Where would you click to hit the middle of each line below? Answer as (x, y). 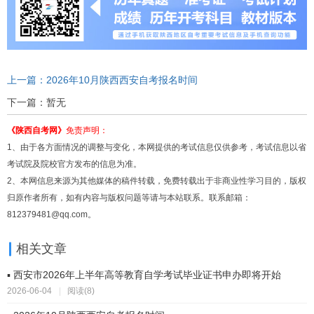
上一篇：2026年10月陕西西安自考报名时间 (102, 81)
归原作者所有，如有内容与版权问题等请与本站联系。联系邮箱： (129, 198)
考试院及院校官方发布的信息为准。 (74, 164)
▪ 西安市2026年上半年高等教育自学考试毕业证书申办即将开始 (144, 275)
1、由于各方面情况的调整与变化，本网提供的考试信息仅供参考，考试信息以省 (156, 148)
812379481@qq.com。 (51, 215)
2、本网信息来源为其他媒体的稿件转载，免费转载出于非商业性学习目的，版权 (156, 181)
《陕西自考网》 (36, 131)
